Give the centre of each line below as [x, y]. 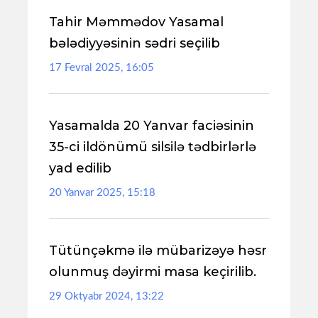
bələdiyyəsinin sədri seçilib [135, 43]
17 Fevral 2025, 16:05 [102, 68]
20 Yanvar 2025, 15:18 [102, 193]
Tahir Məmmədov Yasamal [136, 22]
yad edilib [80, 168]
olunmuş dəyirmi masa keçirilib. [153, 272]
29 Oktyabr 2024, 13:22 [106, 296]
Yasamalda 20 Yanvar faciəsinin [152, 126]
